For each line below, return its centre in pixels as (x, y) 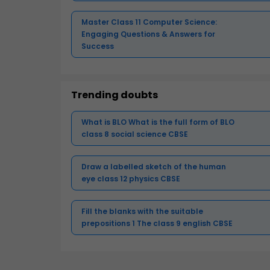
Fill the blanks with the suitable (142, 212)
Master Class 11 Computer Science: (149, 22)
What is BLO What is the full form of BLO (158, 122)
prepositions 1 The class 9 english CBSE (157, 224)
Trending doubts (115, 95)
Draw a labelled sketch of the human (154, 167)
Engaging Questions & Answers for (148, 34)
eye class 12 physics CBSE (131, 179)
